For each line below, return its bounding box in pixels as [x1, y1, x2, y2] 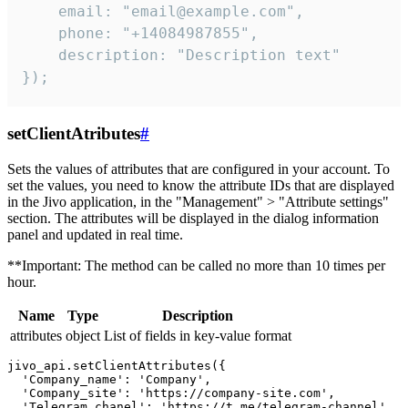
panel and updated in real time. [7, 226, 183, 242]
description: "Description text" [22, 46, 341, 65]
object [66, 327, 100, 343]
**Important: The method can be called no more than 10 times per [7, 257, 385, 273]
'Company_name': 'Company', [7, 372, 211, 386]
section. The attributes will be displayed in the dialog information [7, 209, 379, 226]
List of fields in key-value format [104, 327, 291, 343]
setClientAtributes [7, 123, 140, 143]
